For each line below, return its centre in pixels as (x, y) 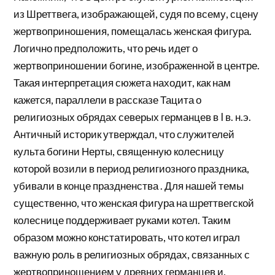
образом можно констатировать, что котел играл (127, 238)
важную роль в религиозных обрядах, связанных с (132, 255)
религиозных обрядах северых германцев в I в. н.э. (133, 117)
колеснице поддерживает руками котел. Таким (122, 220)
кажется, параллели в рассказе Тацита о (108, 100)
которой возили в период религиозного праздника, (132, 169)
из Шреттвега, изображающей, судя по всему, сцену (136, 14)
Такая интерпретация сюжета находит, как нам (122, 83)
